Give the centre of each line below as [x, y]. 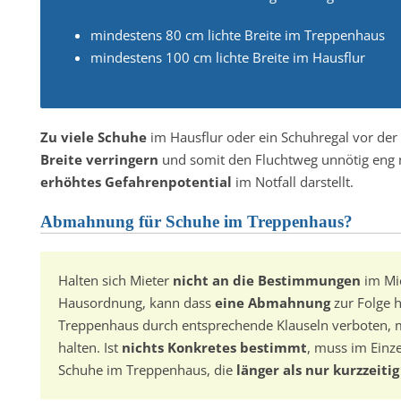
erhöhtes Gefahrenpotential [136, 182]
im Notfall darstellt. [292, 182]
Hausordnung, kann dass [136, 303]
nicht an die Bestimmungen [266, 280]
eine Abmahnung [272, 303]
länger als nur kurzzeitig [317, 370]
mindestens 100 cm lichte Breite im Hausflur [227, 57]
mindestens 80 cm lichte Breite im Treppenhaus [237, 35]
